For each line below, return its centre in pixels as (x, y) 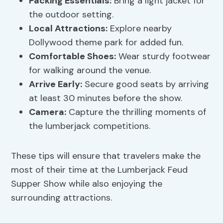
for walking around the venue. (90, 70)
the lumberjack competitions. (90, 126)
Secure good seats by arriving (146, 84)
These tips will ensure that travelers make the (106, 156)
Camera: (48, 112)
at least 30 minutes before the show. (106, 98)
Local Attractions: (68, 29)
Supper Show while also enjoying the (87, 184)
